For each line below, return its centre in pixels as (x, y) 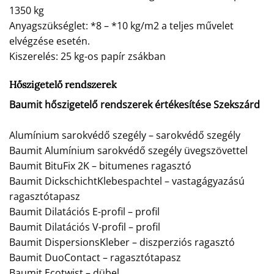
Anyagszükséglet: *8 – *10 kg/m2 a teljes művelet (121, 25)
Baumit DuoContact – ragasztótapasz (95, 257)
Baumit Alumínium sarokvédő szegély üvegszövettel (128, 150)
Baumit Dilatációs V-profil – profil (85, 227)
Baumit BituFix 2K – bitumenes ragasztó (100, 165)
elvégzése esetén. (50, 41)
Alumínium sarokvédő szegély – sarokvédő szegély (125, 135)
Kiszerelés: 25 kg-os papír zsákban (87, 56)
